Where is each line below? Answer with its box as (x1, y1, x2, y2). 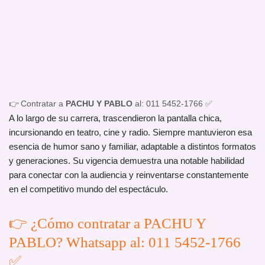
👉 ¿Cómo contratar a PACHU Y (9, 215, 206, 232)
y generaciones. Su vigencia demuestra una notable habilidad (9, 156, 244, 166)
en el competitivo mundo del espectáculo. (9, 184, 168, 195)
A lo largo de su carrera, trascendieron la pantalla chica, (9, 113, 222, 124)
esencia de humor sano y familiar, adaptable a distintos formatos (9, 141, 256, 152)
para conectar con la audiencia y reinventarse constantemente (9, 170, 248, 180)
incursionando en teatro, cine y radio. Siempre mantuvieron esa (9, 127, 252, 138)
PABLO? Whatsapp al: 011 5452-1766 (9, 234, 241, 251)
